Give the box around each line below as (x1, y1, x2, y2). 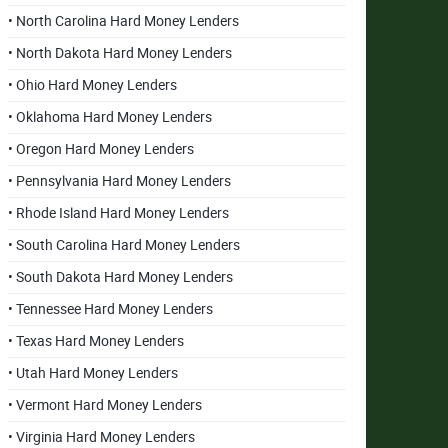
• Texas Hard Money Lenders (8, 333, 185, 349)
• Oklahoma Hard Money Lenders (8, 109, 213, 125)
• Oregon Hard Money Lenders (8, 141, 195, 157)
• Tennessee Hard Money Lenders (8, 301, 214, 317)
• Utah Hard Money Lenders (8, 365, 179, 381)
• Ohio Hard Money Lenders (8, 77, 178, 93)
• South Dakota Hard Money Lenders (8, 269, 234, 285)
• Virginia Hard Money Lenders (8, 429, 196, 445)
